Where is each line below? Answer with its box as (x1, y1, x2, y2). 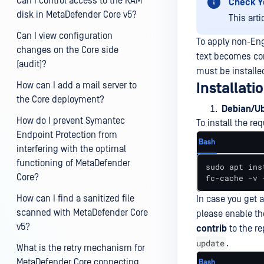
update (196, 237, 225, 249)
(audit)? (16, 59, 47, 70)
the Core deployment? (16, 94, 104, 105)
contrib (196, 223, 227, 234)
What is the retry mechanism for (16, 243, 145, 253)
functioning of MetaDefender (16, 158, 130, 169)
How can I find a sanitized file (16, 193, 134, 204)
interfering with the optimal (16, 144, 126, 154)
